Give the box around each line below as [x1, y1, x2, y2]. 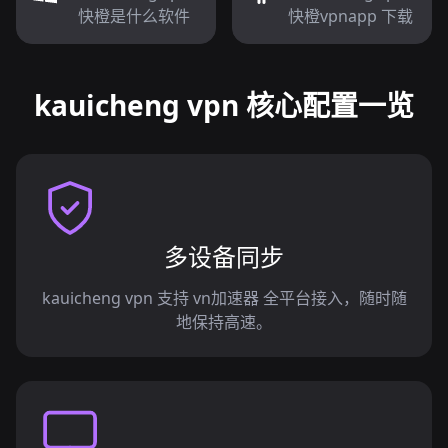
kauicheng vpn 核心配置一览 [34, 86, 414, 124]
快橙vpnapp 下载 [287, 5, 413, 27]
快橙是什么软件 [78, 5, 190, 27]
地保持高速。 [176, 311, 272, 333]
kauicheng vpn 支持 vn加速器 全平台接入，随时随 [41, 287, 407, 309]
